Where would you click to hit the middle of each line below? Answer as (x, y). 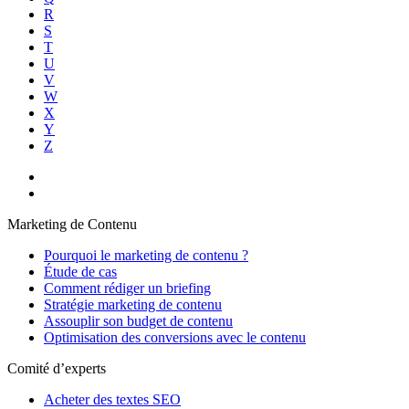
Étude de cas (80, 271)
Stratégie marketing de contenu (133, 304)
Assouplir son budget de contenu (138, 320)
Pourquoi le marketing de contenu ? (146, 255)
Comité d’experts (57, 368)
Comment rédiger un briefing (127, 288)
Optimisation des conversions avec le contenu (175, 337)
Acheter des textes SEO (112, 399)
